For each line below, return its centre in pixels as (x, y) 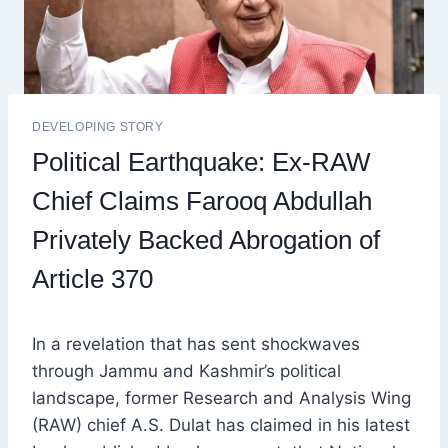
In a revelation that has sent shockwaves (196, 344)
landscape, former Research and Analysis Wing (221, 398)
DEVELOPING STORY (98, 127)
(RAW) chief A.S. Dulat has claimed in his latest (221, 425)
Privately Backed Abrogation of (206, 240)
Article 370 (92, 279)
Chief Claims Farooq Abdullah (202, 201)
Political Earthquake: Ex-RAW (201, 162)
